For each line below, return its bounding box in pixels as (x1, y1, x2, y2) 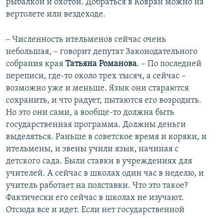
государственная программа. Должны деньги (6, 120, 186, 129)
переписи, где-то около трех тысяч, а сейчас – (6, 71, 186, 81)
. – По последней (137, 59, 201, 69)
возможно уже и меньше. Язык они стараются (6, 83, 189, 93)
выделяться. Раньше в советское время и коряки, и (6, 132, 207, 142)
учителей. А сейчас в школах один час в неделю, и (6, 168, 204, 178)
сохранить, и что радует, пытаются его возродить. (6, 95, 201, 105)
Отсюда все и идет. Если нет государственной (6, 205, 184, 215)
